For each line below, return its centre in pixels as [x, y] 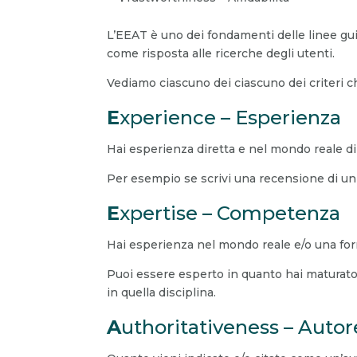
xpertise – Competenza [230, 214]
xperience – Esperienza [231, 118]
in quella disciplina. [162, 293]
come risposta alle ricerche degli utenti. [221, 54]
